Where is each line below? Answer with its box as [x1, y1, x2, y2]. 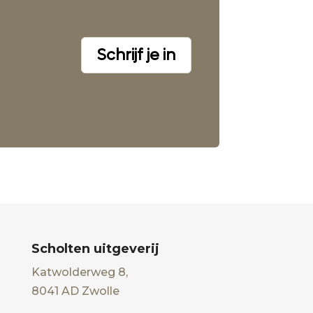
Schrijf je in [96, 45, 175, 65]
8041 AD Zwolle [31, 284, 119, 298]
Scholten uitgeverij [31, 240, 159, 256]
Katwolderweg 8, [31, 265, 128, 279]
